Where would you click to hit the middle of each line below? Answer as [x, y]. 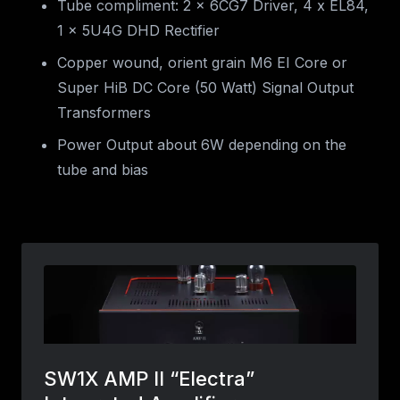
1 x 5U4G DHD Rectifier [138, 31]
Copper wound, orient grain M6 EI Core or [202, 63]
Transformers [104, 113]
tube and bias [103, 170]
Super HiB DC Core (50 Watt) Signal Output [205, 88]
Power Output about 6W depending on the [202, 145]
